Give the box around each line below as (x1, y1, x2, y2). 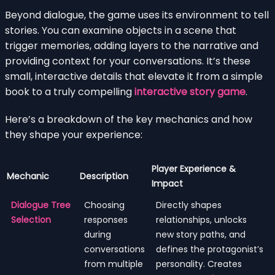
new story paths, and (156, 228, 246, 241)
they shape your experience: (5, 127, 142, 142)
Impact (152, 177, 183, 190)
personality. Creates (156, 257, 242, 270)
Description (80, 169, 128, 182)
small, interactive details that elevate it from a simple (5, 69, 263, 83)
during (84, 228, 111, 241)
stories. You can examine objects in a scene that (5, 23, 236, 37)
